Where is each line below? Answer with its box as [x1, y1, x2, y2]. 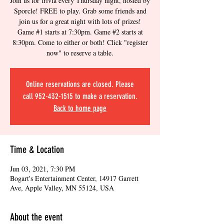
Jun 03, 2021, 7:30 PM [10, 164, 75, 173]
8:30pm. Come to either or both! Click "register [12, 37, 148, 47]
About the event [10, 211, 62, 223]
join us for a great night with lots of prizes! [19, 16, 141, 26]
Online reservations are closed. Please [26, 79, 134, 89]
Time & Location [10, 143, 64, 155]
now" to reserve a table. [46, 48, 113, 57]
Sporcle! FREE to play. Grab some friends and [13, 6, 146, 15]
